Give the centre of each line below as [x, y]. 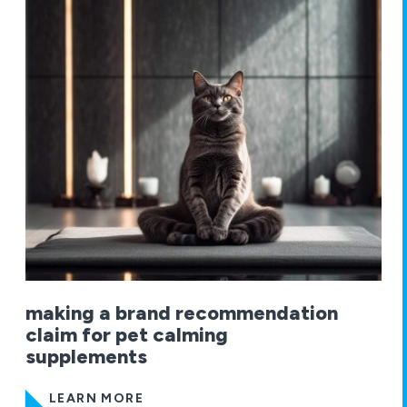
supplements [86, 357]
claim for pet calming [127, 335]
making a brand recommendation [182, 313]
